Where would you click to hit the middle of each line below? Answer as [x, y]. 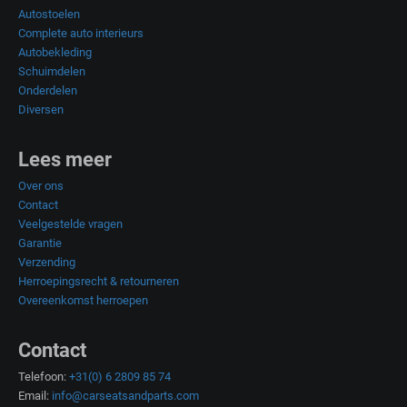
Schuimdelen [52, 71]
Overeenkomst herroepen [83, 300]
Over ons [41, 185]
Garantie [40, 243]
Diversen [41, 109]
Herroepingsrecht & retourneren [99, 281]
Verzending [47, 262]
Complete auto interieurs [81, 33]
